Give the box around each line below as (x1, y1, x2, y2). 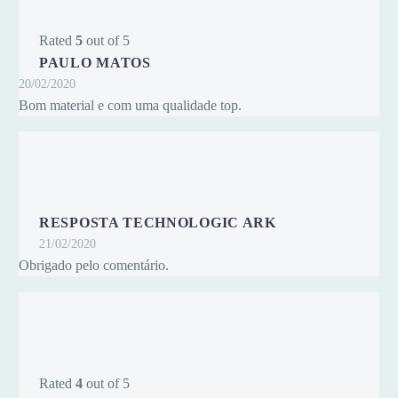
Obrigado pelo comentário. (19, 258, 169, 274)
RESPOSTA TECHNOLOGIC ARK (39, 215, 276, 231)
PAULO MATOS (39, 54, 151, 70)
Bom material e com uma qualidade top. (19, 97, 242, 113)
